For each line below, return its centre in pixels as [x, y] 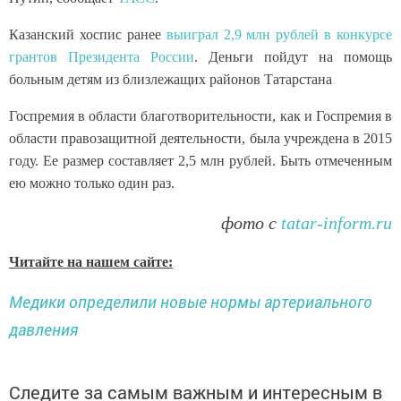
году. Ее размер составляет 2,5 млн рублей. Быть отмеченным [200, 161]
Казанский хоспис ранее [88, 35]
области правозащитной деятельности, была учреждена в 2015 [200, 139]
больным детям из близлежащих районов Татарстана [171, 80]
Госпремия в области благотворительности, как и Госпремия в [200, 116]
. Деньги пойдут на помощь [293, 57]
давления [43, 330]
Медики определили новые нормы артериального [191, 302]
